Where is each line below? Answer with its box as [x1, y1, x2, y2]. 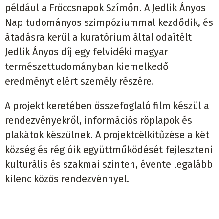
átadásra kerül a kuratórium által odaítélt [5, 31, 192, 43]
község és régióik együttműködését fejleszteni [5, 143, 213, 155]
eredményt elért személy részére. [5, 75, 154, 87]
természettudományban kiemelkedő [5, 60, 169, 72]
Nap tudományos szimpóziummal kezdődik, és [5, 16, 213, 28]
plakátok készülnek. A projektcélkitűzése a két [5, 129, 209, 141]
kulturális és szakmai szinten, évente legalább [5, 158, 213, 170]
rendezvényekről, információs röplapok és [5, 114, 192, 126]
